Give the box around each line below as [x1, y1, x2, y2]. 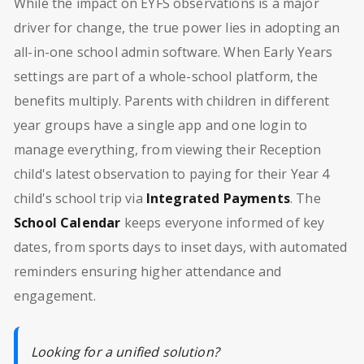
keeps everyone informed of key [120, 214, 325, 232]
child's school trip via [14, 189, 146, 208]
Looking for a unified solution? [31, 342, 219, 361]
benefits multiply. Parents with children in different [14, 92, 330, 110]
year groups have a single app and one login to [14, 116, 308, 135]
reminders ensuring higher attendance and [14, 262, 282, 281]
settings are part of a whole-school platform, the [14, 67, 318, 86]
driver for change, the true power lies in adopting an [14, 19, 340, 37]
